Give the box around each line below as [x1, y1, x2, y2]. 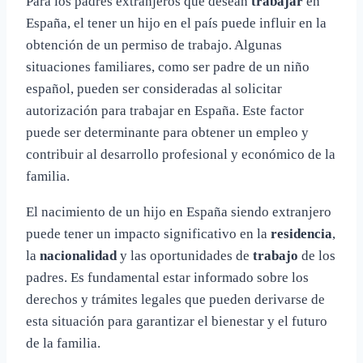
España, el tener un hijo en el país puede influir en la [26, 15, 327, 32]
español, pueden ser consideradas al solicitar [26, 81, 282, 97]
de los [298, 248, 335, 264]
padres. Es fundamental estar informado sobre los [26, 270, 309, 286]
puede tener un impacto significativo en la [26, 226, 271, 242]
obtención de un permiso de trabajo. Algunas [26, 37, 282, 53]
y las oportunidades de [117, 248, 253, 264]
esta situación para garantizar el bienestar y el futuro [26, 314, 327, 330]
